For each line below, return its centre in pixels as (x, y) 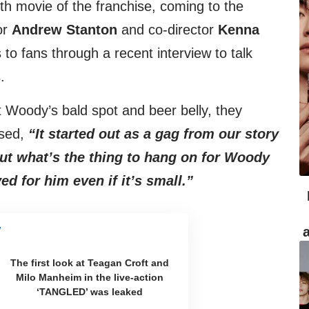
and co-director (168, 30)
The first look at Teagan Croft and (90, 263)
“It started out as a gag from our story (153, 134)
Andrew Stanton (64, 30)
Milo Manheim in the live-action (90, 278)
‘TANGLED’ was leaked (90, 292)
